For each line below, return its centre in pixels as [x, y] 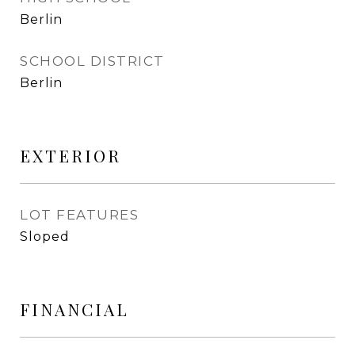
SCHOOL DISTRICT [92, 61]
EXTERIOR [71, 155]
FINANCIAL [74, 309]
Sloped [45, 237]
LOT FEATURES [79, 215]
